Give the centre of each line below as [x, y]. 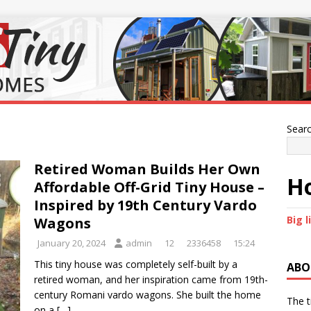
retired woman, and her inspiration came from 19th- [151, 279]
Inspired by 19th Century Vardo [145, 205]
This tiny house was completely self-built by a [136, 264]
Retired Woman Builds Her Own [147, 169]
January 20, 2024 [72, 243]
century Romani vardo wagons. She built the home [148, 295]
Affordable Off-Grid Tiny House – [149, 187]
